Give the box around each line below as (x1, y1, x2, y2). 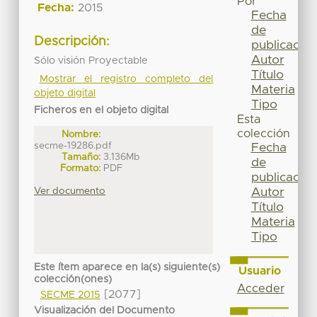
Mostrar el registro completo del (39, 74, 214, 84)
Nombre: (62, 129, 101, 139)
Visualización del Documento (34, 305, 175, 316)
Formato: (60, 163, 101, 173)
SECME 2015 (40, 290, 100, 301)
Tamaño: (62, 151, 101, 162)
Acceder (236, 282, 284, 294)
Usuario (238, 265, 281, 277)
